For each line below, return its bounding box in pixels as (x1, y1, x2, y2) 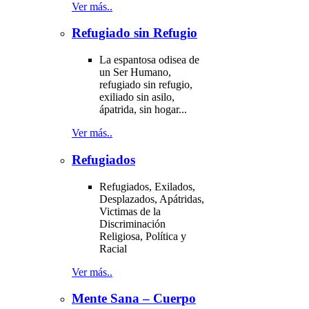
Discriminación (99, 217, 166, 230)
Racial (99, 242, 127, 255)
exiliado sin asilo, (99, 91, 175, 103)
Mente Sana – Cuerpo (72, 291, 196, 306)
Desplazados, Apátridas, (99, 192, 204, 205)
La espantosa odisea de (99, 54, 199, 66)
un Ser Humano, (99, 66, 171, 79)
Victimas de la (99, 205, 161, 217)
